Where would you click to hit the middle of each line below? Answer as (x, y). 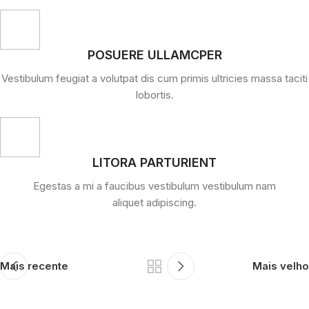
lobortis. (154, 95)
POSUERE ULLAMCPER (154, 55)
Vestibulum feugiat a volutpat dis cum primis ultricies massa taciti (154, 78)
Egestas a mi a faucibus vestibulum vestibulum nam (154, 186)
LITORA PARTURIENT (154, 162)
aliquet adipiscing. (154, 202)
